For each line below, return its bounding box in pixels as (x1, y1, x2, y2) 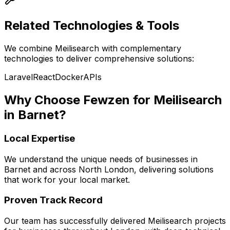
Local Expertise (4, 132, 75, 144)
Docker (55, 72, 83, 83)
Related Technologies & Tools (4, 18, 179, 33)
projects (192, 216, 226, 226)
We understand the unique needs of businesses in (4, 154, 198, 164)
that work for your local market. (4, 174, 130, 185)
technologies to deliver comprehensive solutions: (4, 53, 194, 64)
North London (79, 164, 134, 175)
